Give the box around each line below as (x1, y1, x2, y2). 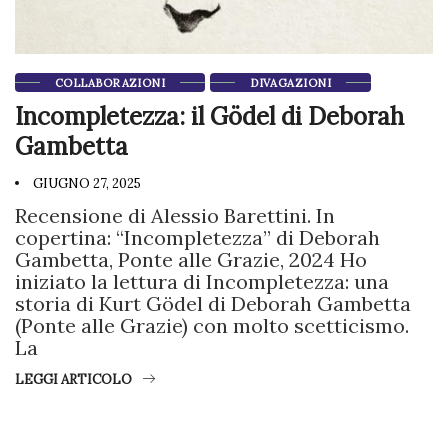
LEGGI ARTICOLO (15, 370, 132, 388)
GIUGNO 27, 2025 (30, 174, 141, 192)
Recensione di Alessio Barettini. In (15, 202, 335, 228)
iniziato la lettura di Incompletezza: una (15, 268, 389, 294)
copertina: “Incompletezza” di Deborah (15, 224, 380, 250)
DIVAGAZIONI (250, 75, 332, 90)
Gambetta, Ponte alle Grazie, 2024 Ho (15, 246, 367, 272)
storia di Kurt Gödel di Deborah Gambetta (15, 290, 411, 316)
